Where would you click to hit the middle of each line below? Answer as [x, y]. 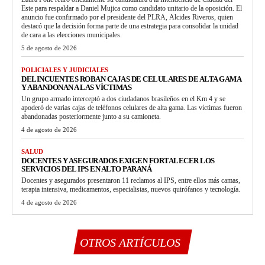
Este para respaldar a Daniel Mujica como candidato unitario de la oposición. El [132, 8]
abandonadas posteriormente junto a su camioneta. [91, 116]
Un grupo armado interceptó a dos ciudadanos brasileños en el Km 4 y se [123, 98]
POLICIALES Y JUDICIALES [65, 70]
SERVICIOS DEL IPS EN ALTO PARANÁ [86, 169]
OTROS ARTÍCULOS [130, 242]
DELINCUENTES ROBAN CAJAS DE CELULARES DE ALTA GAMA [131, 79]
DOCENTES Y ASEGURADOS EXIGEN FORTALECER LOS [118, 160]
